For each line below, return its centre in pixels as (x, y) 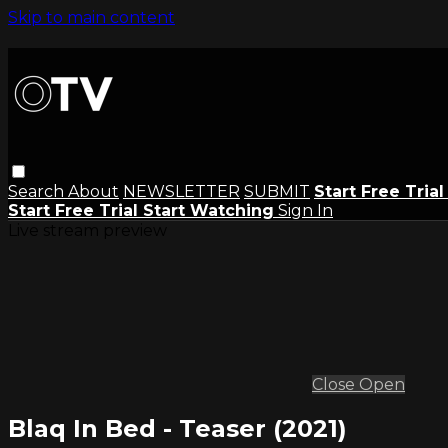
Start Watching (208, 210)
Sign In (305, 210)
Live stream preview (87, 230)
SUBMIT (277, 191)
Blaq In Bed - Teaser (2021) (177, 428)
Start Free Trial (75, 210)
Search (38, 191)
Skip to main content (91, 17)
